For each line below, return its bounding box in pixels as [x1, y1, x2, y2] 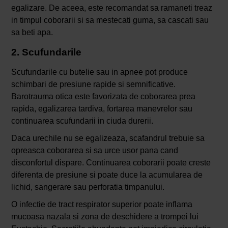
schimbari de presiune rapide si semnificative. [11, 80, 176, 89]
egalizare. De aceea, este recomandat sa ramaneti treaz [11, 4, 212, 13]
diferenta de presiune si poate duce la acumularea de [11, 170, 203, 180]
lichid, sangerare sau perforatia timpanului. [11, 183, 164, 192]
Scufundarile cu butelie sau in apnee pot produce [11, 68, 188, 77]
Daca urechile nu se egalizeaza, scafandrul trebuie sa [11, 134, 205, 143]
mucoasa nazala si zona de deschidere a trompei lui [11, 212, 198, 221]
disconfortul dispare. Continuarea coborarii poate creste [11, 158, 211, 167]
